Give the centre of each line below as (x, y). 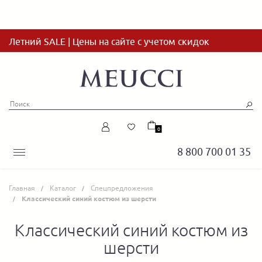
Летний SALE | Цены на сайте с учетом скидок (109, 42)
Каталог (63, 188)
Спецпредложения (122, 188)
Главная (22, 188)
